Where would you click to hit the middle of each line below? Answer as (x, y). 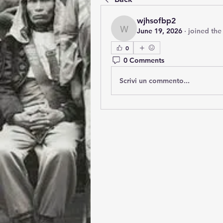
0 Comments (144, 60)
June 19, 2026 (160, 31)
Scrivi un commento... (155, 80)
